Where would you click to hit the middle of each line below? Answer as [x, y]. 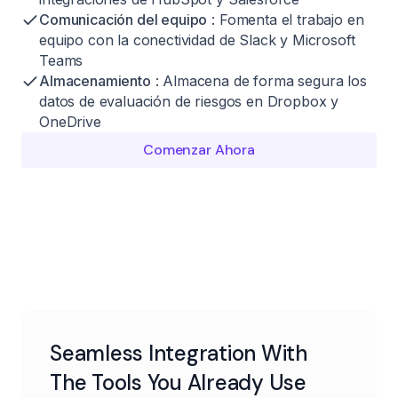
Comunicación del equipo [123, 19]
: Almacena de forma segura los [259, 80]
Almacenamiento [95, 80]
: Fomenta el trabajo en [286, 19]
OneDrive [70, 121]
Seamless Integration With [179, 353]
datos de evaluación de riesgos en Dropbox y [189, 101]
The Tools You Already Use [178, 382]
